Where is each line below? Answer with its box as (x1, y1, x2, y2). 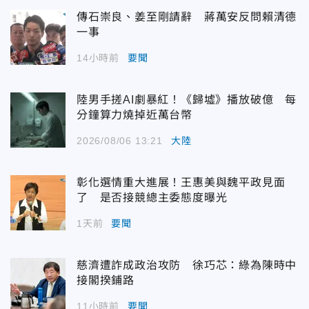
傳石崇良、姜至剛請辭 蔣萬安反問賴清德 (77, 10, 297, 23)
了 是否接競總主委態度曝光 (77, 191, 228, 203)
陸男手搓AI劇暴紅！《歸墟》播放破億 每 (77, 93, 297, 106)
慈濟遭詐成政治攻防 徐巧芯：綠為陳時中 (77, 259, 297, 271)
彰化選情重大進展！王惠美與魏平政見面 (77, 176, 286, 188)
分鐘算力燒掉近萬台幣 (77, 108, 192, 121)
